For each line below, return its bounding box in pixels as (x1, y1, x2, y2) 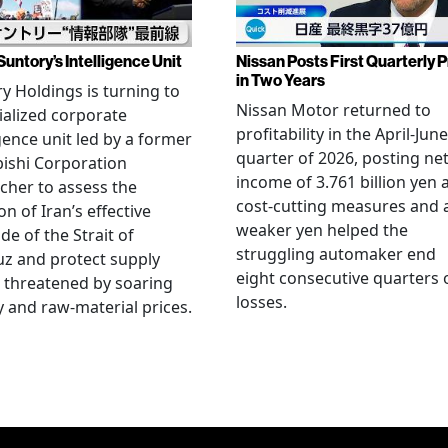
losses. (236, 290, 287, 313)
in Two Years (236, 70, 325, 90)
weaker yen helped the (236, 218, 408, 241)
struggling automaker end (236, 242, 436, 265)
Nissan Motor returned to (236, 98, 431, 121)
